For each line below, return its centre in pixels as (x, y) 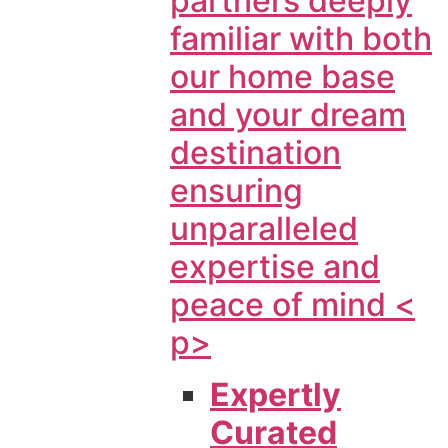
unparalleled (264, 228)
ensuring (236, 190)
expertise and (275, 266)
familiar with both (301, 38)
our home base (282, 76)
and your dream (288, 114)
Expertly (275, 395)
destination (255, 152)
